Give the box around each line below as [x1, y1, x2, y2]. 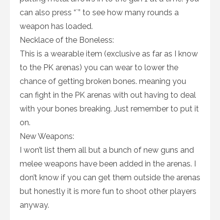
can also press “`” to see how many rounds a [20, 8, 179, 18]
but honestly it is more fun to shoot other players [20, 187, 196, 196]
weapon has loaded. [20, 22, 93, 31]
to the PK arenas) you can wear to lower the [20, 63, 178, 73]
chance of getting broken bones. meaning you [20, 77, 186, 86]
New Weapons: [20, 132, 74, 141]
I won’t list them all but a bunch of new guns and [20, 145, 194, 155]
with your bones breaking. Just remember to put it [20, 104, 199, 114]
